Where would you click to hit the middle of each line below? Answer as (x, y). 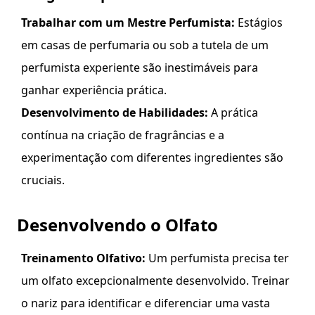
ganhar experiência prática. (94, 90)
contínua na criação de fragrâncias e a (123, 135)
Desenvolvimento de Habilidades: (115, 112)
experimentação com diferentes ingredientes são (152, 157)
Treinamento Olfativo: (83, 258)
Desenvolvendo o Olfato (117, 225)
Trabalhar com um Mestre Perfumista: (128, 22)
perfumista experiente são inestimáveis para (140, 67)
